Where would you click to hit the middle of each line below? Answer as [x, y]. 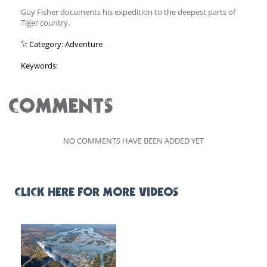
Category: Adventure [65, 44]
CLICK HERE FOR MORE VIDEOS [97, 193]
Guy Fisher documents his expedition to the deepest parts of [128, 12]
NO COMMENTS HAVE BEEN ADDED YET [133, 140]
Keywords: [39, 65]
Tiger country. [45, 22]
